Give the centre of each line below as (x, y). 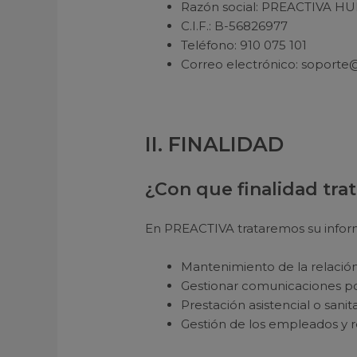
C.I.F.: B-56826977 (235, 25)
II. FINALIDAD (215, 145)
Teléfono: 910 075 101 (244, 45)
